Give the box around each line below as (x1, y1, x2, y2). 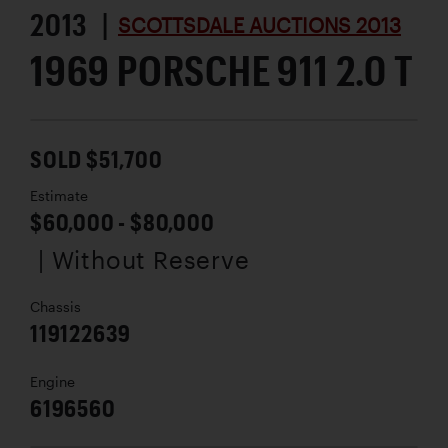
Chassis (30, 298, 81, 315)
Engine (30, 373, 75, 390)
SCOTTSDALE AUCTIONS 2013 (118, 12, 401, 37)
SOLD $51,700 (30, 143, 163, 173)
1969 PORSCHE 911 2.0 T (30, 44, 414, 94)
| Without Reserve (38, 244, 250, 274)
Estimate (30, 187, 88, 204)
